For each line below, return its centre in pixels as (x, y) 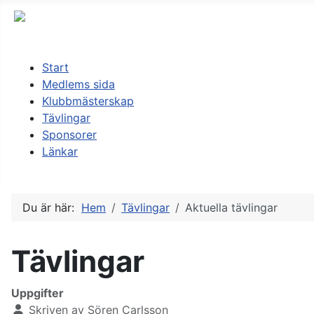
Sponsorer (69, 135)
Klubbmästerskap (88, 101)
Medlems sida (78, 84)
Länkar (60, 152)
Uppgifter (37, 293)
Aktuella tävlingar (231, 208)
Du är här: (52, 208)
